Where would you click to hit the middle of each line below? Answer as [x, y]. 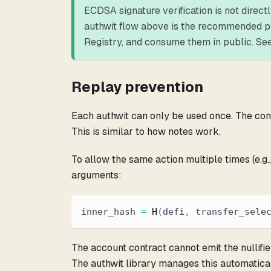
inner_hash [111, 211]
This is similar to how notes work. [146, 131]
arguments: [96, 175]
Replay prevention [137, 87]
